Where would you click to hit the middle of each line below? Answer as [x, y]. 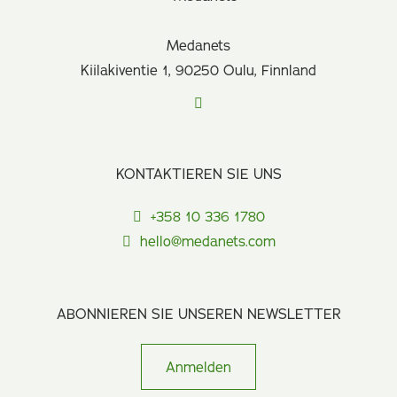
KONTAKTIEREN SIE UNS [198, 174]
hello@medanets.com [207, 241]
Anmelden [198, 367]
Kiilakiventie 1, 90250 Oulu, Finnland [198, 70]
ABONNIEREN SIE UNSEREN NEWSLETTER [198, 314]
